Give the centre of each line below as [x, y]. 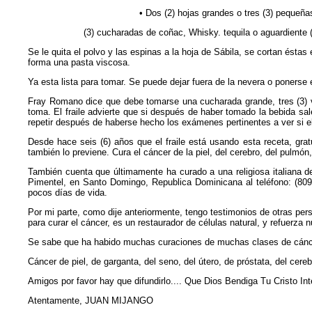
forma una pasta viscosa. [79, 62]
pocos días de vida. [68, 193]
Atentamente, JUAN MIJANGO [91, 301]
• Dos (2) [158, 13]
